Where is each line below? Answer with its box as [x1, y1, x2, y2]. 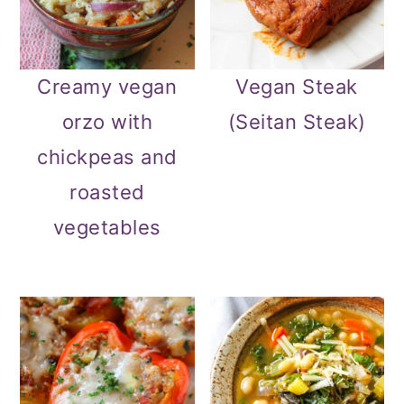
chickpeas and [37, 145, 178, 170]
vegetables [52, 216, 161, 240]
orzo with [61, 110, 153, 134]
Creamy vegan [37, 75, 178, 99]
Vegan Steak [235, 75, 358, 99]
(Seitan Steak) [227, 110, 366, 134]
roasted [69, 180, 145, 205]
